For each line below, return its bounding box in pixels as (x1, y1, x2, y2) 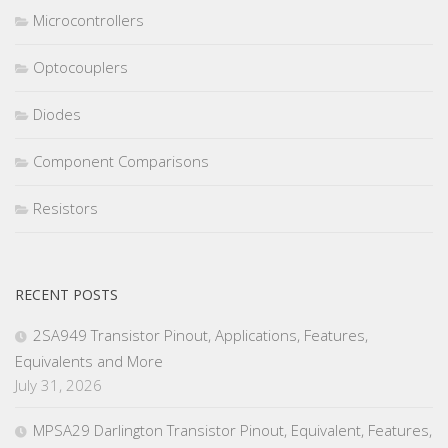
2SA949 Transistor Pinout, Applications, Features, (33, 325, 368, 346)
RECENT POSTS (15, 285, 118, 305)
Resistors (33, 198, 98, 219)
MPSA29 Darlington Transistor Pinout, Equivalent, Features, (33, 420, 432, 441)
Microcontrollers (33, 10, 144, 31)
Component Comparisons (33, 151, 209, 172)
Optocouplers (33, 57, 128, 78)
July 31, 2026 (15, 375, 102, 396)
